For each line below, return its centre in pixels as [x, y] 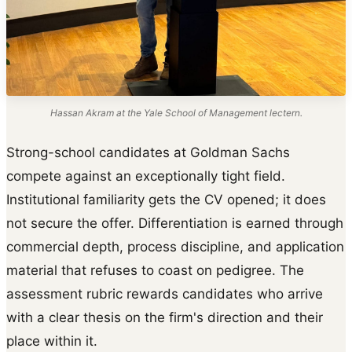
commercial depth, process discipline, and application [175, 246]
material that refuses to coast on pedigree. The [155, 270]
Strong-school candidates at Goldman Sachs [148, 152]
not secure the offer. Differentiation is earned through [175, 223]
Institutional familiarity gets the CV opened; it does [166, 199]
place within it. [52, 341]
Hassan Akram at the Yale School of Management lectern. [176, 112]
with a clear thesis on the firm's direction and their [165, 317]
